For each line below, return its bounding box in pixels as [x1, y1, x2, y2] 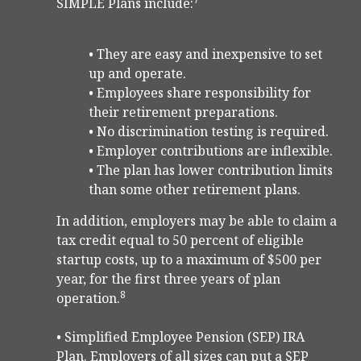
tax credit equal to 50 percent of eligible [56, 231, 304, 250]
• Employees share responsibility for [89, 84, 311, 102]
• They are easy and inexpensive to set [89, 45, 322, 64]
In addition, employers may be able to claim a [56, 212, 337, 230]
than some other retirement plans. [89, 180, 301, 199]
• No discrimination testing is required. [89, 122, 329, 141]
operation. [56, 289, 120, 308]
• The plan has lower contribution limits [89, 161, 333, 180]
